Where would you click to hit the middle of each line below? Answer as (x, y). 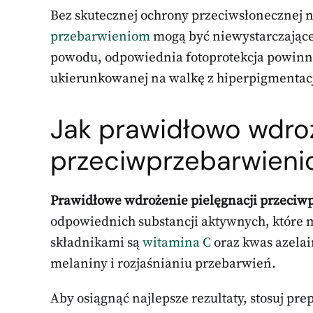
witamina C (177, 242)
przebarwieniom (100, 36)
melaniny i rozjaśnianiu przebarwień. (163, 263)
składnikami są (96, 242)
